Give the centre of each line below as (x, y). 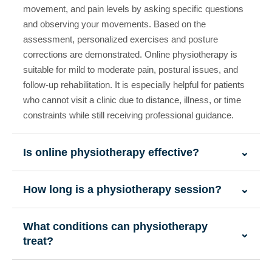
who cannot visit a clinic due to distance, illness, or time (132, 100)
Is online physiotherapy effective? (111, 153)
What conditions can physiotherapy (115, 227)
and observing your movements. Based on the (114, 24)
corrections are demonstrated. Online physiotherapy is (130, 55)
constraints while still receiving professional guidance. (128, 115)
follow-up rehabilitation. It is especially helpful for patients (134, 85)
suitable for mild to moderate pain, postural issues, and (131, 70)
